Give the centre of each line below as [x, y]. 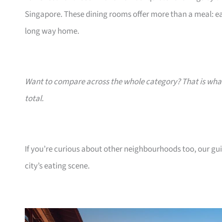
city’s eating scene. [57, 166]
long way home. [52, 31]
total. [34, 99]
